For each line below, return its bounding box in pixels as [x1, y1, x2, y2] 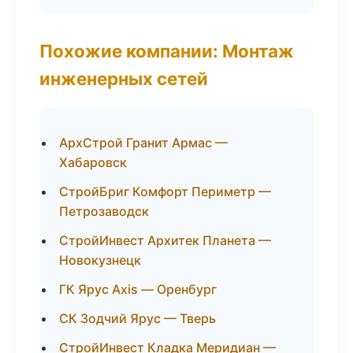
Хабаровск [59, 154, 127, 170]
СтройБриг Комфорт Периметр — [59, 184, 271, 199]
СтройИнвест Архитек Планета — [59, 232, 271, 248]
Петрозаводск [59, 203, 149, 219]
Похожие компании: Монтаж [39, 40, 294, 61]
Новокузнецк [59, 252, 141, 268]
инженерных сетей [39, 68, 208, 89]
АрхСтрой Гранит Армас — [59, 135, 228, 150]
